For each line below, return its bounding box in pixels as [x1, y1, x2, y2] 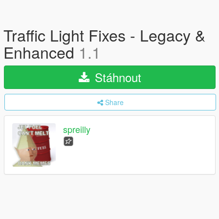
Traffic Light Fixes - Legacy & [3, 23, 205, 46]
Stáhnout [91, 68, 141, 86]
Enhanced [3, 41, 79, 63]
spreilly [63, 123, 90, 136]
